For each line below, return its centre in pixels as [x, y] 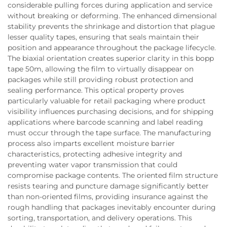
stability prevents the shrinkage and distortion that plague [111, 26]
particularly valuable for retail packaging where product [107, 101]
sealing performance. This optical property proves [96, 90]
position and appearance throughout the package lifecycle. [112, 48]
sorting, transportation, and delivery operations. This [100, 218]
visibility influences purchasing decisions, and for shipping [111, 111]
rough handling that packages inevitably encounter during [112, 207]
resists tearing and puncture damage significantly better [108, 186]
